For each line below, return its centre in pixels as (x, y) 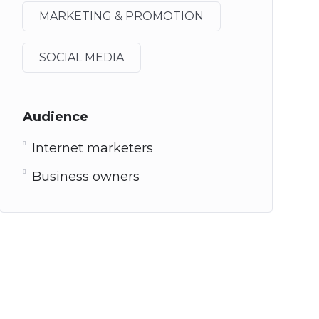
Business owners (85, 177)
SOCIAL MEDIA (81, 57)
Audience (55, 117)
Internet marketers (92, 148)
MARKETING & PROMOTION (121, 16)
